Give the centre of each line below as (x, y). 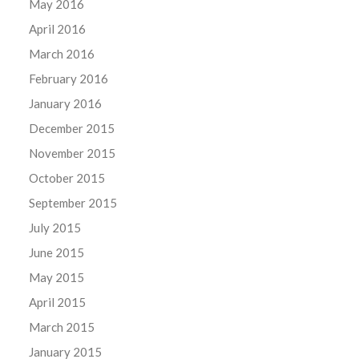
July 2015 (55, 227)
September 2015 (73, 202)
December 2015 (72, 128)
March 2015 (62, 327)
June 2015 (57, 252)
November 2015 (73, 153)
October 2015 (67, 177)
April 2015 (58, 302)
